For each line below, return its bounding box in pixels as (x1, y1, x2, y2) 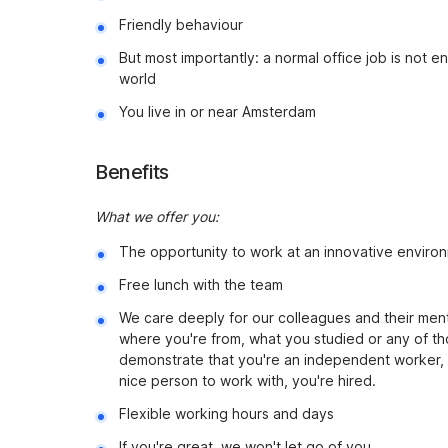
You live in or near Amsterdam (119, 103, 316, 120)
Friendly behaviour (119, 16, 243, 33)
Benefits (95, 160, 169, 184)
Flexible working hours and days (119, 405, 334, 422)
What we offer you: (95, 208, 219, 225)
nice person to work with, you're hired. (119, 372, 376, 389)
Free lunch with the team (119, 276, 283, 293)
